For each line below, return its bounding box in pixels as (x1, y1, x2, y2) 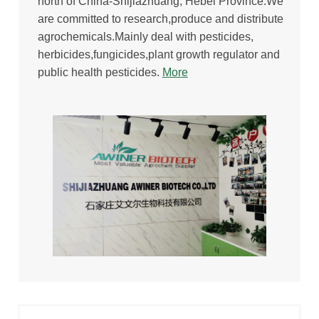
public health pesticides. (37, 66, 162, 78)
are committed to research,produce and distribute (37, 12, 283, 25)
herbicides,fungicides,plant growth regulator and (37, 48, 280, 61)
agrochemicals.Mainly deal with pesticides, (37, 30, 253, 43)
